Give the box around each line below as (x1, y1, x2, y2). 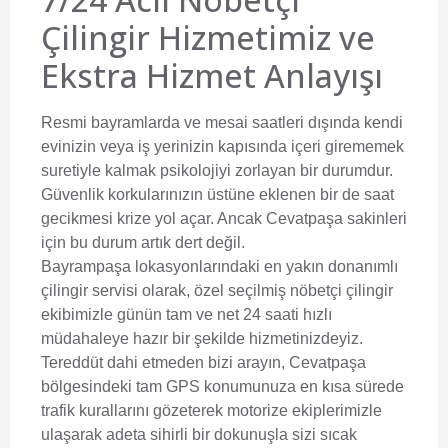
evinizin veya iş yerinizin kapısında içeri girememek (41, 138, 404, 156)
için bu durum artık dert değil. (41, 234, 245, 252)
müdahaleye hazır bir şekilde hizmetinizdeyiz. (41, 330, 363, 348)
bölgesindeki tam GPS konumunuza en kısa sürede (41, 378, 404, 396)
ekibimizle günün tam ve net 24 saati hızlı (41, 306, 332, 324)
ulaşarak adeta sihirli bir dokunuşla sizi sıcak (41, 426, 357, 444)
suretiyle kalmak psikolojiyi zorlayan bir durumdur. (41, 162, 393, 180)
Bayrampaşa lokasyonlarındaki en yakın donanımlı (41, 258, 398, 276)
